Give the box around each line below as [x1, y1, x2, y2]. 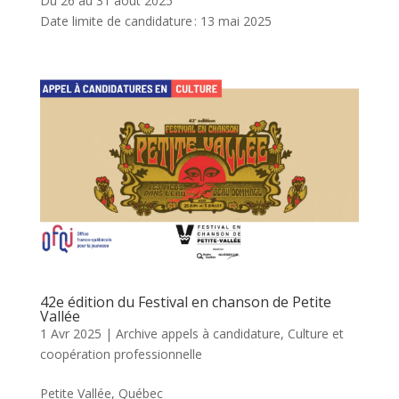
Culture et [287, 324, 344, 342]
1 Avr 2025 [39, 324, 102, 342]
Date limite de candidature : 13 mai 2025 [39, 12, 272, 29]
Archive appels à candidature [115, 324, 281, 342]
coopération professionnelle [39, 345, 202, 362]
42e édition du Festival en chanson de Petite [39, 291, 331, 312]
